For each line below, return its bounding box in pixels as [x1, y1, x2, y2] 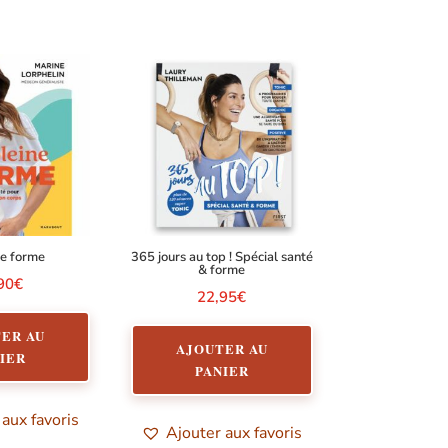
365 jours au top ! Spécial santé [130, 248, 313, 267]
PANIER [194, 360, 249, 380]
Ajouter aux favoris [166, 421, 303, 444]
